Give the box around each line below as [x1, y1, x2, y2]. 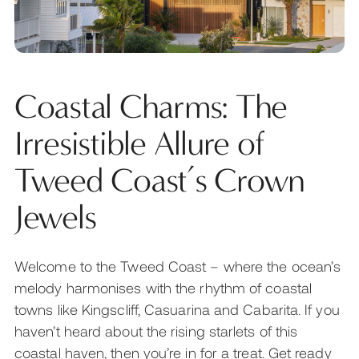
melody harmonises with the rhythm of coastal [14, 278, 312, 296]
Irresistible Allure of [14, 123, 264, 163]
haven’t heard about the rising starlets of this [14, 321, 298, 340]
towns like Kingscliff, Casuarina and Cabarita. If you [14, 300, 340, 318]
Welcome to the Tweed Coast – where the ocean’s [14, 256, 341, 275]
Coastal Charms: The [14, 87, 288, 127]
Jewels [14, 197, 96, 237]
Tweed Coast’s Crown [14, 160, 305, 200]
